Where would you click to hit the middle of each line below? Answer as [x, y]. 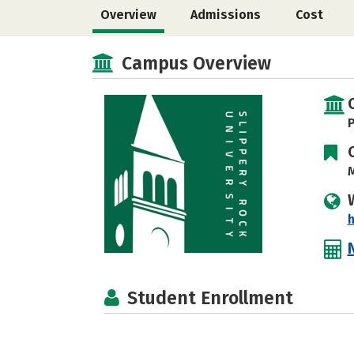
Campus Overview [196, 63]
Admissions [226, 15]
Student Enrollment [210, 298]
